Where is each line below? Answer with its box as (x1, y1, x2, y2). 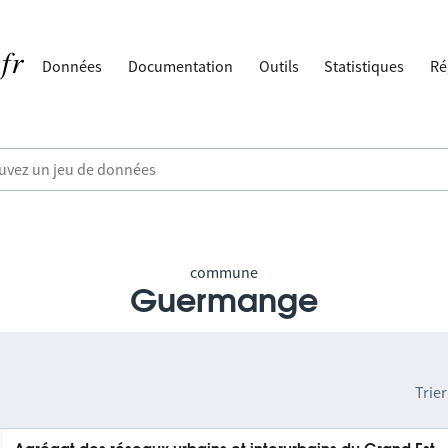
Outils (258, 56, 299, 76)
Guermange (130, 286, 318, 318)
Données (42, 56, 103, 76)
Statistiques (324, 56, 405, 76)
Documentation (128, 56, 234, 76)
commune (190, 262, 258, 282)
